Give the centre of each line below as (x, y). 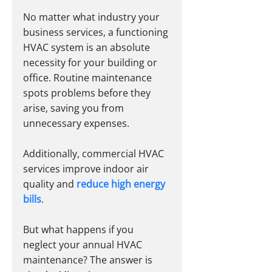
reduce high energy (122, 184)
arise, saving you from (75, 108)
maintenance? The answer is (89, 260)
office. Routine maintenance (89, 78)
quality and (49, 184)
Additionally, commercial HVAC (95, 154)
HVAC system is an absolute (88, 48)
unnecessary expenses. (76, 124)
